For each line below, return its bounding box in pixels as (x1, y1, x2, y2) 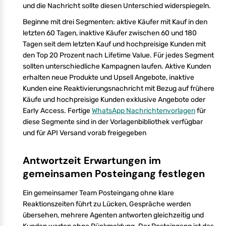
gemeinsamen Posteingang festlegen (23, 166, 205, 180)
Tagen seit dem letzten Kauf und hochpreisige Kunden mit (23, 39, 206, 48)
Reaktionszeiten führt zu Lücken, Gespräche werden (23, 199, 191, 208)
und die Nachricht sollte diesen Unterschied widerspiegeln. (23, 1, 211, 10)
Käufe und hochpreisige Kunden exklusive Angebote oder (23, 95, 205, 104)
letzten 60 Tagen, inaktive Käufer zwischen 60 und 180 (23, 28, 197, 37)
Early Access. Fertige (23, 106, 92, 115)
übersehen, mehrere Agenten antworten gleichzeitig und (23, 210, 204, 219)
